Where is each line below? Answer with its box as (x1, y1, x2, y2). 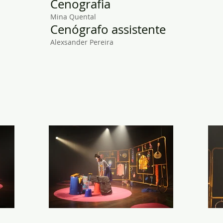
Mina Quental (50, 12, 96, 21)
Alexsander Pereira (50, 37, 113, 47)
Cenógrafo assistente (50, 21, 166, 37)
